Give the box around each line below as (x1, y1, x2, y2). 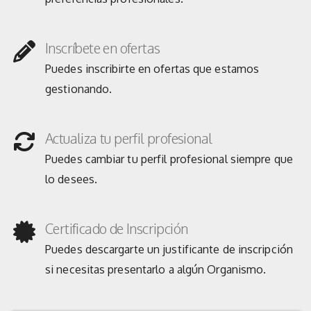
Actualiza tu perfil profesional (45, 129, 212, 147)
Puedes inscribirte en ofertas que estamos (45, 62, 260, 76)
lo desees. (45, 172, 97, 186)
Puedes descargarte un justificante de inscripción (45, 242, 293, 256)
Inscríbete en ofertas (45, 39, 160, 57)
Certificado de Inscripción (45, 219, 188, 237)
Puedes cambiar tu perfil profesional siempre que (45, 152, 293, 166)
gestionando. (45, 82, 112, 96)
